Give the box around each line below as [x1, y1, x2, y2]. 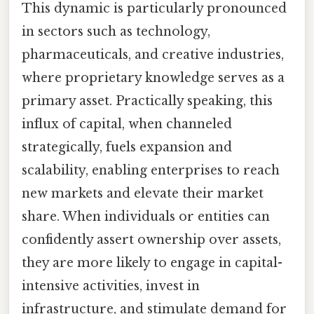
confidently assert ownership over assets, [22, 231, 281, 247]
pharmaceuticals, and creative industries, [22, 46, 284, 62]
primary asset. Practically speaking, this [22, 93, 273, 109]
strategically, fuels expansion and [22, 139, 232, 155]
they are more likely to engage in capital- [22, 254, 282, 271]
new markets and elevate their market [22, 185, 264, 201]
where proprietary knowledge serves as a [22, 69, 285, 86]
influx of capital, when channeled [22, 116, 232, 132]
